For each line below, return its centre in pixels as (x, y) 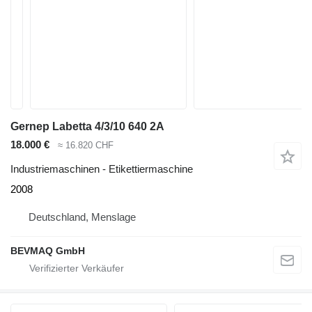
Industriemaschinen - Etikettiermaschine (102, 169)
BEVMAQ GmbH (48, 250)
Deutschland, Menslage (82, 217)
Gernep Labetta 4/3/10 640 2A (87, 126)
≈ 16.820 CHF (86, 146)
